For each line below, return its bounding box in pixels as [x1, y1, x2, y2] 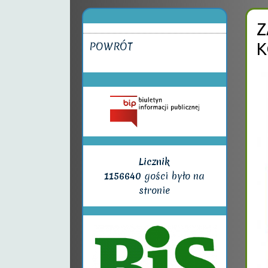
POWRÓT [89, 39, 133, 53]
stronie [139, 183, 170, 197]
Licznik [139, 154, 170, 168]
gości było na [141, 169, 205, 182]
